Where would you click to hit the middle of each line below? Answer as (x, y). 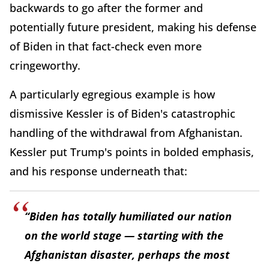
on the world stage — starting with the (124, 235)
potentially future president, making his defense (133, 27)
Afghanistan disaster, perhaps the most (127, 254)
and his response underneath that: (98, 171)
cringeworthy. (47, 65)
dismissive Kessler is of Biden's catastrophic (122, 113)
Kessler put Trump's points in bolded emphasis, (132, 152)
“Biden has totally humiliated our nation (128, 216)
